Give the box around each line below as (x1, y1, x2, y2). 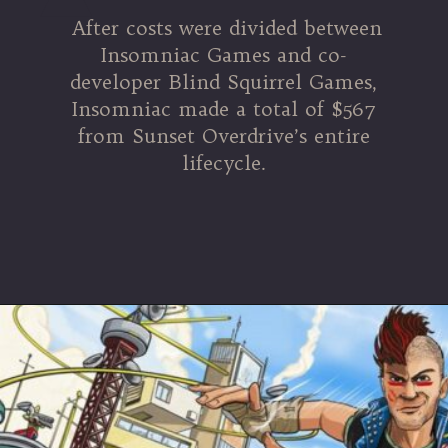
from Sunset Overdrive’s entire (77, 124, 370, 149)
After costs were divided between (65, 16, 382, 41)
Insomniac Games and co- (101, 43, 347, 68)
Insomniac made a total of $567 (72, 97, 376, 122)
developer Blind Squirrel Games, (70, 70, 378, 95)
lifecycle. (181, 151, 266, 176)
